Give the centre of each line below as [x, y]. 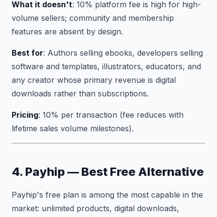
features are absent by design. [67, 31]
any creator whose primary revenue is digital [94, 80]
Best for [27, 53]
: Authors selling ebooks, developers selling [123, 53]
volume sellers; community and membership [93, 18]
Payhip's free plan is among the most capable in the [107, 195]
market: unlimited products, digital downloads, [95, 208]
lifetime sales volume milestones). [73, 128]
